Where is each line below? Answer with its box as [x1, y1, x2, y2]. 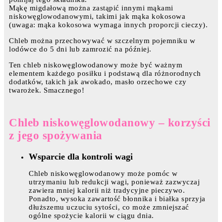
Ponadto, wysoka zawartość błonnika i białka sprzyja [29, 194, 206, 203]
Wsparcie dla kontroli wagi [29, 151, 133, 162]
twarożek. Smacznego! [9, 86, 84, 95]
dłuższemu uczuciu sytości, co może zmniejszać [29, 203, 189, 211]
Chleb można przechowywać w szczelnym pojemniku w [9, 37, 195, 45]
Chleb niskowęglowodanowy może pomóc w [29, 169, 178, 177]
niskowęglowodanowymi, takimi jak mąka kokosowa [9, 12, 185, 21]
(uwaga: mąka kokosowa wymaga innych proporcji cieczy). [9, 21, 208, 29]
